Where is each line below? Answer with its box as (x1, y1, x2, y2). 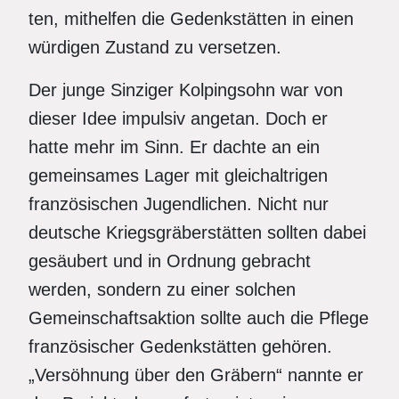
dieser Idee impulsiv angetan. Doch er (28, 109, 328, 128)
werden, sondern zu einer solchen (28, 280, 296, 299)
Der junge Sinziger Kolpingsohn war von (28, 80, 343, 100)
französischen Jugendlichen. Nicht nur (28, 194, 329, 214)
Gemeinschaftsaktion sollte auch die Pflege (28, 308, 369, 328)
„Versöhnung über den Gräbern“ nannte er (28, 365, 363, 385)
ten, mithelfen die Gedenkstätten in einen (28, 9, 354, 28)
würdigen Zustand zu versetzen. (28, 37, 281, 57)
